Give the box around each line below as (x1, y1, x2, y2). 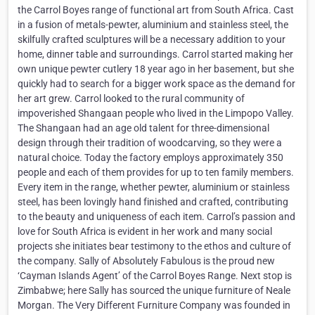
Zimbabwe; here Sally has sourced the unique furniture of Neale (18, 285, 290, 297)
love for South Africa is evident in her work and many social (18, 226, 272, 238)
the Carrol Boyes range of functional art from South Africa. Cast (18, 4, 294, 16)
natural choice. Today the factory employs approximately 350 (18, 152, 283, 164)
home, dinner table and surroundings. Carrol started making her (18, 49, 293, 60)
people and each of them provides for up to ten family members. (18, 167, 294, 179)
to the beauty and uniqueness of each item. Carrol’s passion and (18, 211, 295, 223)
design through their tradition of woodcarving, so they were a (18, 137, 282, 149)
